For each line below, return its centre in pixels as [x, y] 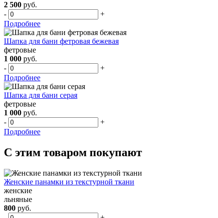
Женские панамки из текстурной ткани [69, 182]
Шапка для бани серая [41, 95]
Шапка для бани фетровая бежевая [61, 41]
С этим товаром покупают [73, 152]
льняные [18, 199]
